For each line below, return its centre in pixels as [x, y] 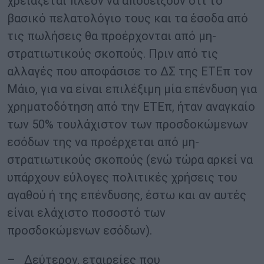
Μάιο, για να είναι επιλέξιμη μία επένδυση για [132, 89]
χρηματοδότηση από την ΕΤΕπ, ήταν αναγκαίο [131, 107]
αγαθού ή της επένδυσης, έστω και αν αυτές [127, 195]
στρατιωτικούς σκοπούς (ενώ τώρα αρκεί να [130, 160]
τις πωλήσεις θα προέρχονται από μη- [112, 36]
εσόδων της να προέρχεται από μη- [103, 142]
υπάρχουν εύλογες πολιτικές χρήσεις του [122, 178]
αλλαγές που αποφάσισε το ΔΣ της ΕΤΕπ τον [130, 72]
